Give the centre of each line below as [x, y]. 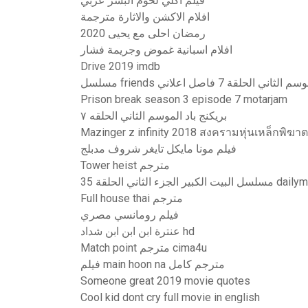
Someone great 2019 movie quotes [165, 281]
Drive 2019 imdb [120, 66]
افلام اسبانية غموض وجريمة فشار [156, 50]
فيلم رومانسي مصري [130, 215]
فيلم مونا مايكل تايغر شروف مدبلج [158, 149]
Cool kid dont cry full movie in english [170, 297]
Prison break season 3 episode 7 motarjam [184, 99]
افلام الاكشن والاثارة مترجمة [145, 17]
